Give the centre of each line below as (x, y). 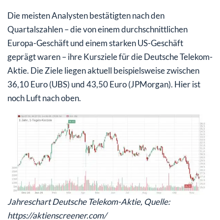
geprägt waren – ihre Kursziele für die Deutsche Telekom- (110, 57)
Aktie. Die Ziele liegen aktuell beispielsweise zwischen (103, 71)
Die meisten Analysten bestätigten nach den (86, 16)
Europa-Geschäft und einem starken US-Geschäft (95, 43)
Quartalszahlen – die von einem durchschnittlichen (97, 29)
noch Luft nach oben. (44, 98)
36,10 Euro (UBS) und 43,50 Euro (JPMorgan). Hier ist (104, 84)
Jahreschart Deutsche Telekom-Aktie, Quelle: (89, 202)
